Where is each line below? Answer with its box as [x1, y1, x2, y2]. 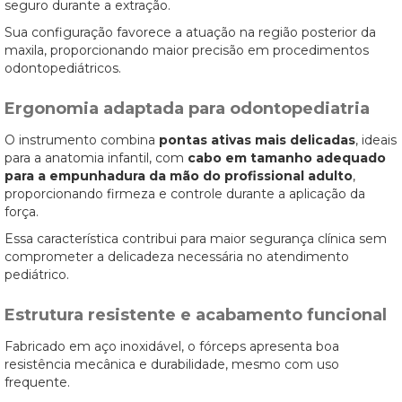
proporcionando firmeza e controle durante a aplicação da [4, 186, 365, 202]
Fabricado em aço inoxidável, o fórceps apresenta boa [4, 338, 339, 354]
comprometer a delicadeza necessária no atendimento [4, 249, 349, 265]
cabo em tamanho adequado [188, 150, 386, 166]
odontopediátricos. [4, 60, 121, 76]
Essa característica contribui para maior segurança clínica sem [4, 231, 387, 247]
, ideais [355, 132, 397, 148]
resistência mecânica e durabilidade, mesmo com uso [4, 356, 339, 372]
